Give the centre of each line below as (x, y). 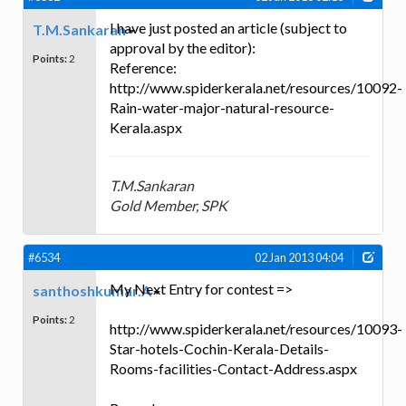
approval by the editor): (183, 47)
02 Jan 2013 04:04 (299, 257)
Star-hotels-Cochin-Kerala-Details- (219, 349)
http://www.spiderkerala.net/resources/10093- (256, 329)
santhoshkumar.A (92, 291)
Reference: (143, 67)
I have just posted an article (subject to (228, 27)
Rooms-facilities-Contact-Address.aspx (233, 369)
